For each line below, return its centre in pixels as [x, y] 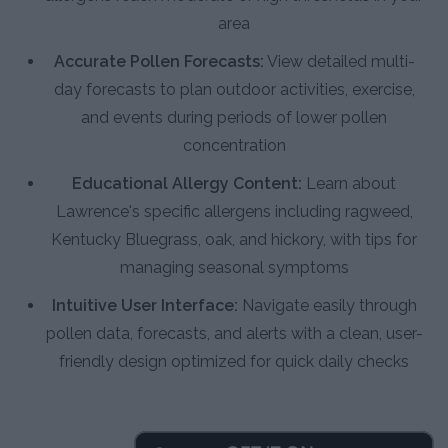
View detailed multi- [339, 62]
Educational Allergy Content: [187, 184]
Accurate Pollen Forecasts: [158, 62]
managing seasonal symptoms [234, 268]
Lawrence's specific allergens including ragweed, [234, 212]
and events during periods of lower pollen [234, 118]
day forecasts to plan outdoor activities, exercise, [234, 90]
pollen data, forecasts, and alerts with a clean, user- [234, 334]
